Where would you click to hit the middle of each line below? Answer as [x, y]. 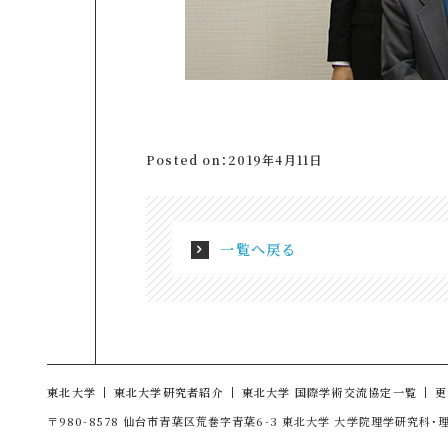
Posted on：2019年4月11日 [234, 159]
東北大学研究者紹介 [168, 391]
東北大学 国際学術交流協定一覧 [329, 391]
